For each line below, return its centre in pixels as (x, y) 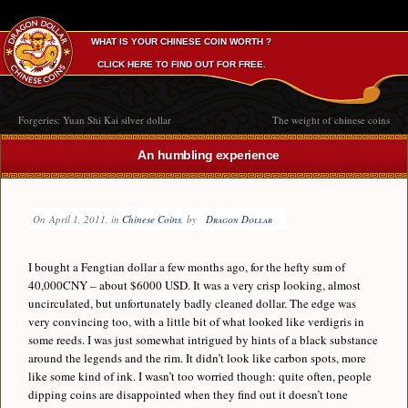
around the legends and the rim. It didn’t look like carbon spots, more (197, 358)
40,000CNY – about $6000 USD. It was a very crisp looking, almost (194, 286)
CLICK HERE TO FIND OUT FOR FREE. (181, 64)
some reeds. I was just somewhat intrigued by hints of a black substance (203, 340)
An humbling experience (209, 155)
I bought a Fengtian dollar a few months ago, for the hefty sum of (187, 267)
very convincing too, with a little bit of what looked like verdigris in (196, 322)
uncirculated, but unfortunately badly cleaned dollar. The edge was (192, 304)
